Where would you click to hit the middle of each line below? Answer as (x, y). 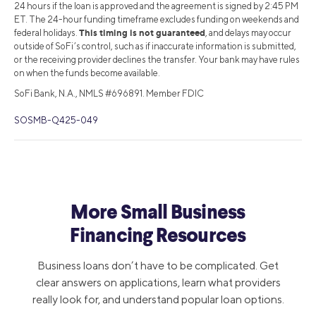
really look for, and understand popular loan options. (158, 299)
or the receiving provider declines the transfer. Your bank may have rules (157, 60)
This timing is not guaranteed (142, 33)
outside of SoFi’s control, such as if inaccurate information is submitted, (155, 47)
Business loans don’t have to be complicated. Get (158, 265)
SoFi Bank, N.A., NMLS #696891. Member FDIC (109, 93)
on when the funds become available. (87, 73)
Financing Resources (158, 237)
